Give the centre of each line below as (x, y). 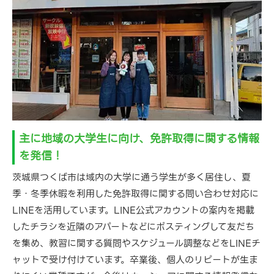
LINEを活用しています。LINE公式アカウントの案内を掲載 (133, 211)
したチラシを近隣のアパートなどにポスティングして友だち (133, 227)
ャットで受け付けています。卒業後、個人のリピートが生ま (135, 260)
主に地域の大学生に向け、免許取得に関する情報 (139, 139)
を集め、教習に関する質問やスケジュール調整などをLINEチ (136, 244)
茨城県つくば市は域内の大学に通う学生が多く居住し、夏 (131, 178)
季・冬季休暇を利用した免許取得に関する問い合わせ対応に (135, 194)
